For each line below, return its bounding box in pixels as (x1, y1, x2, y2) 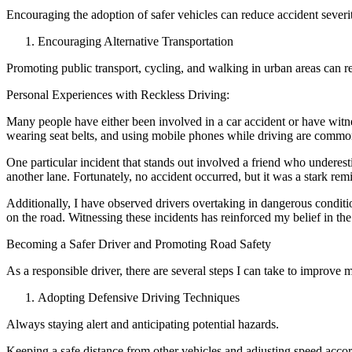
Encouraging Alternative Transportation (38, 35, 233, 49)
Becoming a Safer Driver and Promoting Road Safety (6, 237, 271, 251)
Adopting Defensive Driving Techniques (38, 291, 240, 305)
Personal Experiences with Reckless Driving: (6, 88, 229, 102)
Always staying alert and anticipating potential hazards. (6, 317, 279, 332)
